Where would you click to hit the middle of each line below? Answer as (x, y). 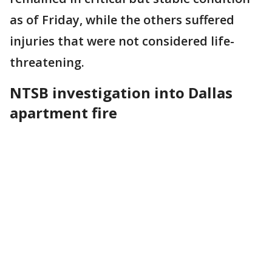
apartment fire (63, 112)
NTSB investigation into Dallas (121, 92)
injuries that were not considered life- (122, 41)
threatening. (47, 62)
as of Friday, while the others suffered (122, 19)
